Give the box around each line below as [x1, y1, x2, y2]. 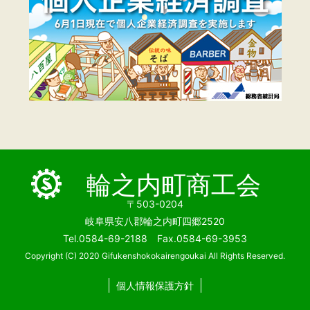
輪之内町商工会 [86, 170, 262, 195]
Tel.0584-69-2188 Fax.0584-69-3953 [63, 232, 247, 244]
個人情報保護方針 [116, 280, 194, 291]
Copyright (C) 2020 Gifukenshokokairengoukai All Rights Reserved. [25, 250, 285, 261]
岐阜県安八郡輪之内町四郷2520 [85, 215, 225, 227]
